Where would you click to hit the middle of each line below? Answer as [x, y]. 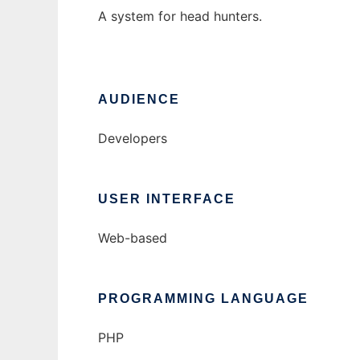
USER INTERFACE [167, 199]
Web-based [133, 238]
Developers [133, 139]
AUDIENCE [139, 100]
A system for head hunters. [180, 16]
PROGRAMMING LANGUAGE [203, 299]
